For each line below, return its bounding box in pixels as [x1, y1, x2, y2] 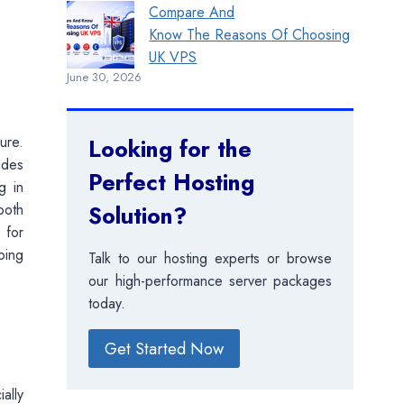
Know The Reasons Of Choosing [149, 24, 351, 46]
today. [88, 293, 126, 315]
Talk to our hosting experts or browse [88, 248, 333, 270]
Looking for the [88, 133, 252, 166]
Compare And [149, 2, 235, 23]
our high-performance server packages [88, 271, 333, 292]
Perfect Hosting [88, 166, 255, 199]
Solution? [88, 199, 188, 233]
